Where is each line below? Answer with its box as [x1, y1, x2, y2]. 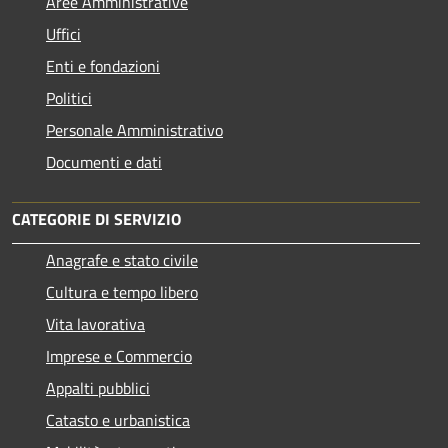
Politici [46, 85, 92, 110]
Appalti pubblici [46, 375, 150, 400]
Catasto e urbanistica [46, 407, 190, 432]
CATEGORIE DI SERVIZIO [12, 206, 181, 231]
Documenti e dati [46, 149, 162, 174]
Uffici [46, 21, 81, 46]
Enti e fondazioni [46, 53, 160, 78]
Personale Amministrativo [46, 117, 223, 142]
